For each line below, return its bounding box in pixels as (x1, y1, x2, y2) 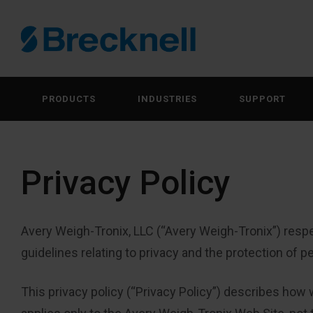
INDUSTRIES (138, 93, 197, 104)
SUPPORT (239, 93, 286, 104)
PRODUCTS (42, 93, 96, 104)
